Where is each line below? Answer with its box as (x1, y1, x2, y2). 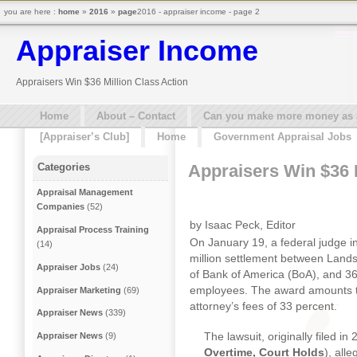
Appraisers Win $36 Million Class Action (16, 76, 188, 88)
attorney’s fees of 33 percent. (190, 300, 337, 312)
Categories (37, 161, 91, 174)
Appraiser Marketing (37, 284, 122, 295)
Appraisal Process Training (37, 225, 150, 235)
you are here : (4, 7, 58, 16)
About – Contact (96, 110, 175, 122)
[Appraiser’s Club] (40, 131, 129, 143)
